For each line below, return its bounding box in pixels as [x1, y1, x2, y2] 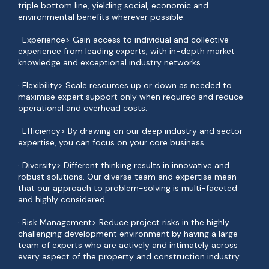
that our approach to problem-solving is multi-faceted [18, 183, 237, 193]
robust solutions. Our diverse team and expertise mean [18, 171, 237, 182]
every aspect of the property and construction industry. [18, 251, 241, 262]
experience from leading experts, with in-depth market [18, 46, 235, 56]
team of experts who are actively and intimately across [18, 240, 238, 250]
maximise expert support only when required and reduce [18, 91, 243, 102]
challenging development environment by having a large [18, 228, 238, 239]
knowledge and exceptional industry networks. [18, 57, 202, 68]
